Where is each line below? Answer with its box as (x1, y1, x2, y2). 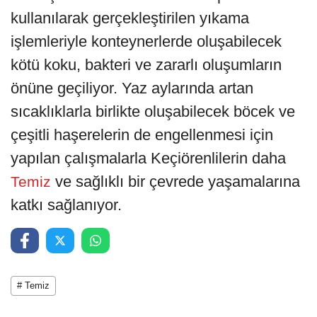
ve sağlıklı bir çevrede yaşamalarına (55, 173, 300, 191)
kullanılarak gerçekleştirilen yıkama (11, 9, 249, 28)
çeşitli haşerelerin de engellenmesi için (11, 126, 273, 144)
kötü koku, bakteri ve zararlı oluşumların (11, 56, 282, 74)
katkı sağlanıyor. (11, 196, 122, 214)
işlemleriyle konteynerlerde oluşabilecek (11, 33, 282, 51)
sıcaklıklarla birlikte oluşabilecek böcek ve (11, 103, 295, 121)
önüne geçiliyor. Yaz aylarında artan (11, 79, 253, 98)
